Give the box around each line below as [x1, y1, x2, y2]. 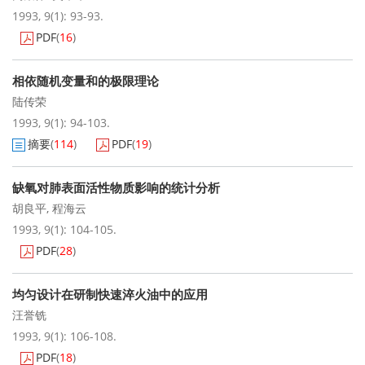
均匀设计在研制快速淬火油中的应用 [12, 286, 208, 302]
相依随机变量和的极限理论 [12, 73, 159, 89]
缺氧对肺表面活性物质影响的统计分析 [12, 179, 220, 196]
